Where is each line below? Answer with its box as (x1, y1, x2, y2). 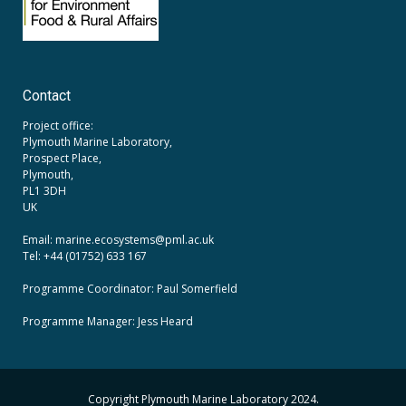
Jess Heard (138, 314, 193, 330)
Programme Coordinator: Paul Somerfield (23, 281, 237, 297)
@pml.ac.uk (155, 232, 214, 248)
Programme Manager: (23, 314, 138, 330)
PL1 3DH (23, 183, 66, 199)
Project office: (23, 118, 93, 134)
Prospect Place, (23, 150, 101, 167)
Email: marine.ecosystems (23, 232, 155, 248)
